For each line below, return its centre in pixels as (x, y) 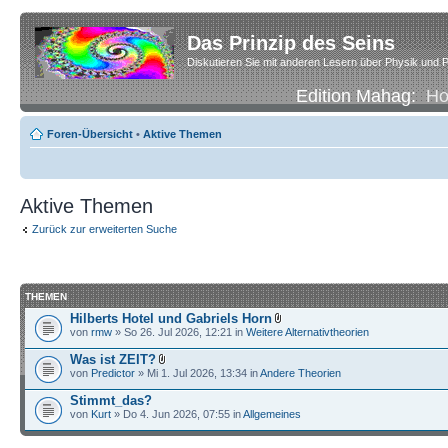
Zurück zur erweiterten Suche (104, 228)
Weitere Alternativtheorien (307, 332)
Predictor (113, 373)
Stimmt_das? (111, 400)
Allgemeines (272, 414)
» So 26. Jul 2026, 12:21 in (179, 332)
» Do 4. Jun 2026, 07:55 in (177, 414)
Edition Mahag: (360, 95)
